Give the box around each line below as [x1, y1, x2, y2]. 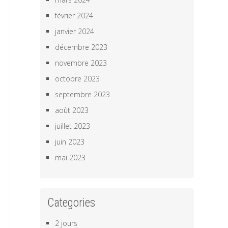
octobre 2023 [55, 74, 100, 83]
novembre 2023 [55, 58, 107, 68]
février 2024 [55, 11, 94, 20]
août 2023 [55, 105, 89, 115]
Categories [47, 196, 96, 210]
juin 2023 [55, 137, 85, 147]
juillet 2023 [55, 121, 91, 131]
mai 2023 [55, 153, 86, 162]
